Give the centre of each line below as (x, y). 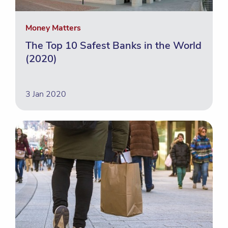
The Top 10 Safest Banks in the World (113, 46)
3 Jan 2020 (46, 94)
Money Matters (53, 28)
